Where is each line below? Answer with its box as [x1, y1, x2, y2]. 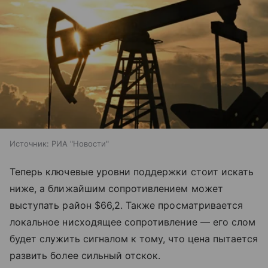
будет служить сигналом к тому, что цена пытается [10, 232, 258, 245]
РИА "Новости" [51, 138, 109, 148]
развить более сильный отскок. [10, 249, 161, 261]
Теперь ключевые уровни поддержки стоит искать [10, 165, 254, 178]
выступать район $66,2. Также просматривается [10, 199, 243, 211]
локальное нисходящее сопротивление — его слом [10, 215, 256, 228]
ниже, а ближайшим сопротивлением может [10, 182, 223, 194]
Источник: [10, 138, 49, 148]
